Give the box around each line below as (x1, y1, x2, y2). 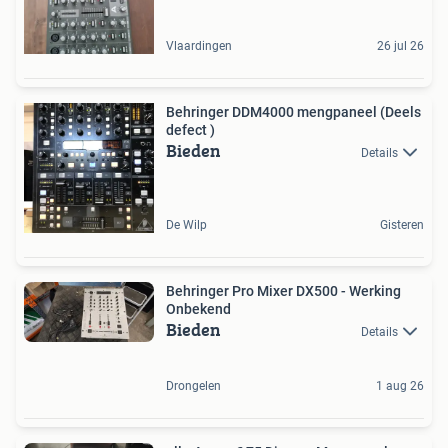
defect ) (166, 121, 215, 138)
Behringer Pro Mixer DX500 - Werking (166, 282, 401, 299)
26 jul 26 (377, 38, 424, 53)
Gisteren (380, 217, 424, 232)
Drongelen (166, 378, 221, 393)
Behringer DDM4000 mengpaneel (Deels (166, 103, 421, 120)
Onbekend (166, 300, 231, 317)
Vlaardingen (166, 38, 232, 53)
